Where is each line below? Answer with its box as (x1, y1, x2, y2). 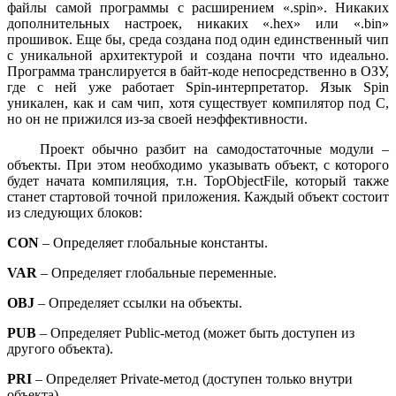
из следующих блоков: (7, 204, 142, 220)
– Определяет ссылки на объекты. (34, 294, 242, 310)
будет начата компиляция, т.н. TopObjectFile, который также (7, 172, 389, 188)
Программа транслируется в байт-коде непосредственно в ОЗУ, (7, 63, 389, 79)
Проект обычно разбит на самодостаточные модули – (7, 141, 389, 156)
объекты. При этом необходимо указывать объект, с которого (7, 156, 389, 172)
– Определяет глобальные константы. (39, 234, 268, 250)
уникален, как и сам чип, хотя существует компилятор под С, (7, 95, 389, 110)
